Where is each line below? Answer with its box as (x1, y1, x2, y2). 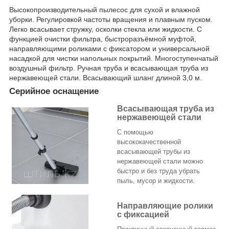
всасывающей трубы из (117, 148, 190, 156)
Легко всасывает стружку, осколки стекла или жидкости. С (9, 25, 202, 33)
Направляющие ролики (117, 201, 213, 211)
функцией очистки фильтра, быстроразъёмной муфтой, (9, 34, 196, 43)
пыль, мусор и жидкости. (117, 177, 195, 185)
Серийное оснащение (9, 86, 99, 96)
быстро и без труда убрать (117, 167, 200, 175)
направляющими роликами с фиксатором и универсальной (9, 44, 210, 53)
